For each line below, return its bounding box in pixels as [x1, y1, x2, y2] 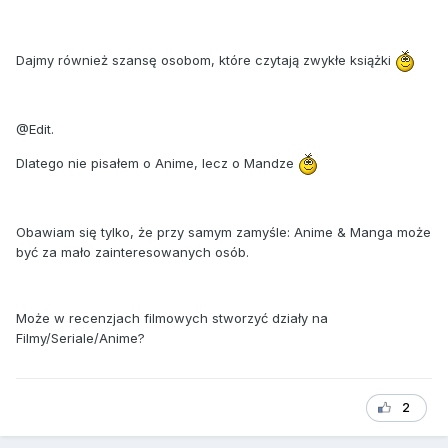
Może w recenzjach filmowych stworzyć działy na [16, 310, 328, 327]
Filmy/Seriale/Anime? [16, 330, 145, 347]
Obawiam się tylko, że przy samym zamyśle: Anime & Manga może [16, 224, 431, 241]
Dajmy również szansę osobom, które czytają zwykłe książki [16, 51, 395, 68]
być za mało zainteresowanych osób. [16, 244, 249, 261]
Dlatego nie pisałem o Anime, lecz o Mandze [16, 154, 298, 171]
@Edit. [16, 121, 54, 138]
